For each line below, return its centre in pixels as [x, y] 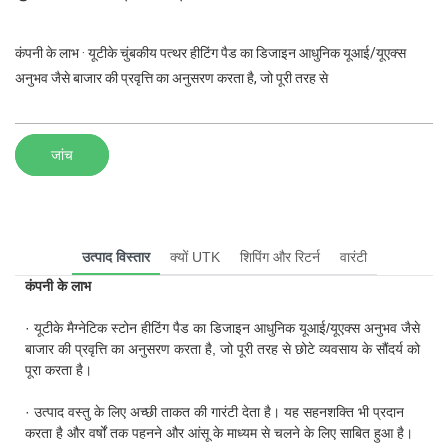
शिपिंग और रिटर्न [279, 256]
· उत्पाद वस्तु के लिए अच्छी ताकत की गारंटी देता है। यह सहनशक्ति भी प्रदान [214, 411]
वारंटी [353, 256]
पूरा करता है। [58, 369]
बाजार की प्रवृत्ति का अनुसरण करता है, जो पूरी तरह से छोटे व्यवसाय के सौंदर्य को [222, 348]
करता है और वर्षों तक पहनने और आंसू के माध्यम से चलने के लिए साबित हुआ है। [219, 432]
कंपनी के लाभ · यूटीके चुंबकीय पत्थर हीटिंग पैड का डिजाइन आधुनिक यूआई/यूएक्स [210, 53]
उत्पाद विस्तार [115, 256]
